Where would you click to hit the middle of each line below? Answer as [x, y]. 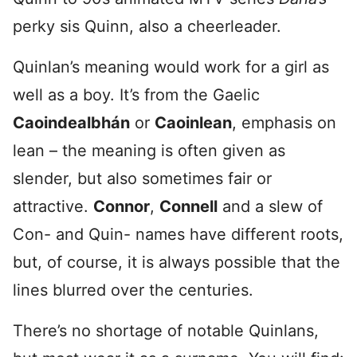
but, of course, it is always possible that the [177, 262]
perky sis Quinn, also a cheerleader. [147, 26]
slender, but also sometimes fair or [142, 178]
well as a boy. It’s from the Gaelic [136, 95]
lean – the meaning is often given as [149, 151]
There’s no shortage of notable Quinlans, [166, 331]
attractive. [53, 206]
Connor [122, 206]
